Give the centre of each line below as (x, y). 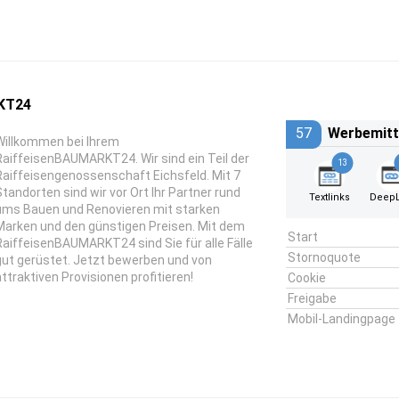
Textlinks (330, 197)
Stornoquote (324, 257)
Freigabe (312, 298)
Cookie (306, 278)
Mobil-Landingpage (341, 319)
